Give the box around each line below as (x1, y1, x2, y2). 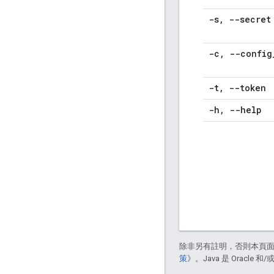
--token (224, 82, 266, 94)
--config (224, 48, 272, 60)
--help (224, 104, 262, 116)
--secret (224, 13, 271, 26)
